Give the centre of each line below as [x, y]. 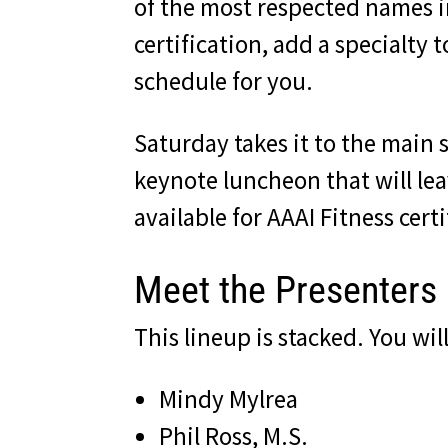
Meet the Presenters [286, 290]
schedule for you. [224, 81]
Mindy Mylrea [229, 399]
